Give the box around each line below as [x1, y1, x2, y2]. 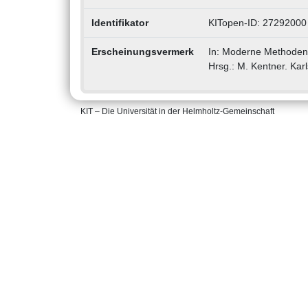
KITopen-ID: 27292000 [208, 17, 307, 29]
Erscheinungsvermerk [91, 46, 194, 58]
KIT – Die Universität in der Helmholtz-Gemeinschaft [80, 107, 274, 117]
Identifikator [91, 17, 148, 29]
